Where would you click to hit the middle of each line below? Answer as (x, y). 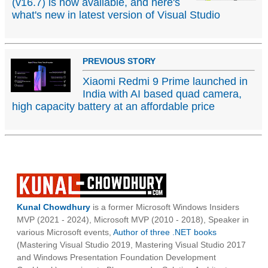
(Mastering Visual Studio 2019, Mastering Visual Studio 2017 (131, 245)
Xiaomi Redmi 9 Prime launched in (165, 82)
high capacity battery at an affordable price (113, 107)
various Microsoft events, (65, 232)
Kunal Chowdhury (54, 207)
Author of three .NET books (165, 232)
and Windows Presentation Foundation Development (116, 258)
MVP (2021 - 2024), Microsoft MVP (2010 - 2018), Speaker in (133, 220)
